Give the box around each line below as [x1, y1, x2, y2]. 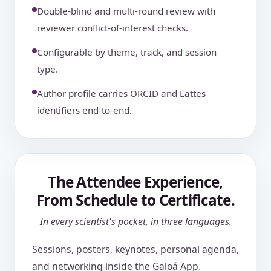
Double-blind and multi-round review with [37, 5, 215, 18]
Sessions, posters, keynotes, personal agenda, [32, 243, 239, 256]
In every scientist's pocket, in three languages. [39, 215, 232, 229]
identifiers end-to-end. [37, 104, 132, 117]
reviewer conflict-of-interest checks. [37, 22, 188, 34]
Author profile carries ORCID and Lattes [37, 87, 206, 100]
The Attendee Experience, [48, 172, 223, 192]
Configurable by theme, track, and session [37, 46, 217, 59]
